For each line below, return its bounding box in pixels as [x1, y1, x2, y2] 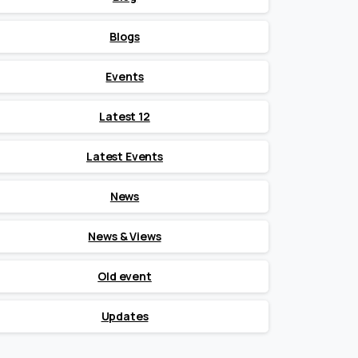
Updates [101, 308, 149, 324]
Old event [97, 268, 152, 284]
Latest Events [86, 149, 163, 165]
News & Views [88, 229, 161, 245]
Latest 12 [99, 109, 150, 125]
